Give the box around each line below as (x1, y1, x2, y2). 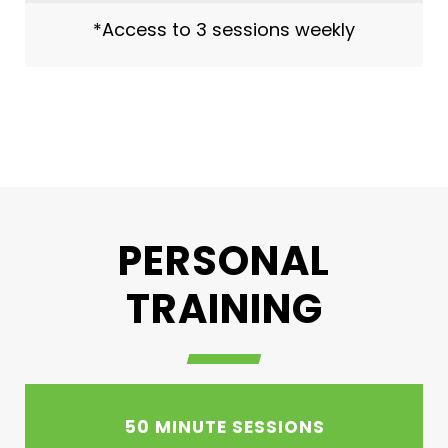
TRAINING (125, 281, 323, 337)
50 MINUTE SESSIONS (124, 415, 325, 439)
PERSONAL (118, 233, 330, 289)
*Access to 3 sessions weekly (93, 17, 355, 42)
